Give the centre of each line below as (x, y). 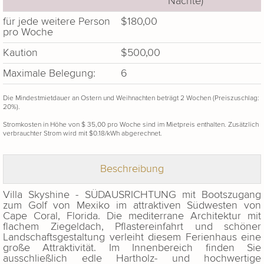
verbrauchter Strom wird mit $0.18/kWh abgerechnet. (82, 133)
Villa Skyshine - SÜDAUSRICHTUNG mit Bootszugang (132, 195)
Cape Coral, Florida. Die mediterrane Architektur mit (132, 216)
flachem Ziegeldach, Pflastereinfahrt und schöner (132, 227)
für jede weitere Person (57, 22)
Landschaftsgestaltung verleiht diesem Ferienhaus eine (132, 237)
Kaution (20, 53)
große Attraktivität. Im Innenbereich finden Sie (132, 248)
